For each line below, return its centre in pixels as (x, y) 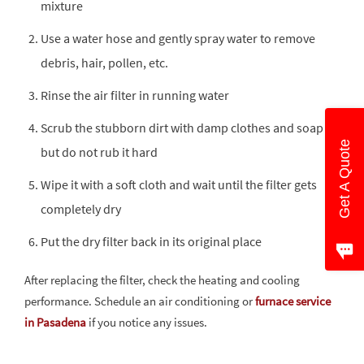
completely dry (81, 209)
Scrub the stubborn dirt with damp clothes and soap (182, 128)
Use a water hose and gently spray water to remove (178, 38)
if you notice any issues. (147, 322)
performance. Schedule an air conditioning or (140, 301)
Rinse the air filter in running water (135, 95)
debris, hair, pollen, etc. (104, 63)
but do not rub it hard (99, 152)
